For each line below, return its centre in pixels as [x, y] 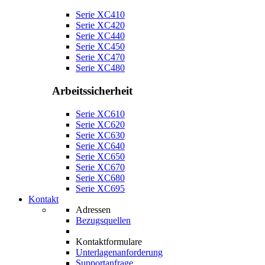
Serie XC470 [100, 57]
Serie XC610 [100, 114]
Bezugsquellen [103, 220]
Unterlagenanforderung [119, 252]
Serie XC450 [100, 47]
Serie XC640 [100, 146]
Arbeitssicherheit [92, 91]
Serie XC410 [100, 15]
